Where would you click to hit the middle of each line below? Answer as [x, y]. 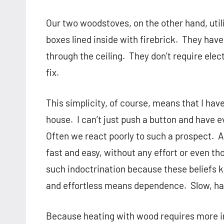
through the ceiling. [85, 56]
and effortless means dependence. [116, 185]
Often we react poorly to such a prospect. [130, 136]
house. [59, 119]
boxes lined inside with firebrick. [112, 39]
